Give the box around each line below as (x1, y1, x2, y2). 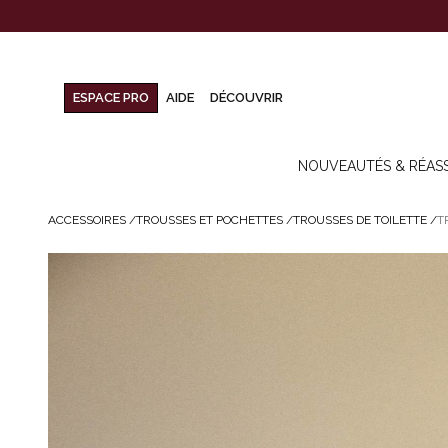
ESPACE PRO (73, 90, 149, 106)
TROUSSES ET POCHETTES (136, 213, 283, 227)
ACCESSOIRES (48, 213, 126, 227)
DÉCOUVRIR (210, 90, 283, 106)
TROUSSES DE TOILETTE (293, 213, 427, 227)
